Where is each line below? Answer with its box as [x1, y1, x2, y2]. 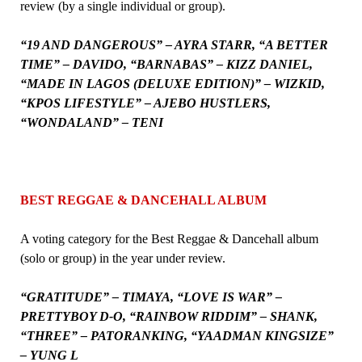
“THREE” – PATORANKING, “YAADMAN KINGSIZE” [19, 328, 334, 343]
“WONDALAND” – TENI [19, 115, 163, 129]
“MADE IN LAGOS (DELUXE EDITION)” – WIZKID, [19, 76, 325, 90]
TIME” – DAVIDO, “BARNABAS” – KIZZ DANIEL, [19, 57, 313, 71]
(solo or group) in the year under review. [19, 250, 225, 265]
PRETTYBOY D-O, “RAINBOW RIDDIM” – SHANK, [19, 309, 318, 323]
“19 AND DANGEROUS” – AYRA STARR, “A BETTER [19, 37, 328, 52]
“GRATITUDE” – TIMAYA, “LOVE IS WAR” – [19, 289, 282, 304]
